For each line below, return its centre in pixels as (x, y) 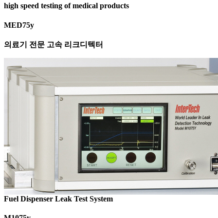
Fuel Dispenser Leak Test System (58, 199)
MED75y (19, 25)
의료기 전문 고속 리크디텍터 (54, 44)
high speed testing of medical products (66, 6)
